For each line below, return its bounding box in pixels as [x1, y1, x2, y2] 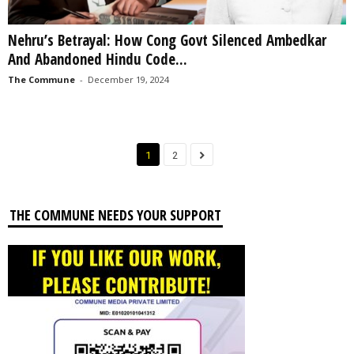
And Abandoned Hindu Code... [8, 48, 187, 70]
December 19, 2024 [88, 73, 169, 85]
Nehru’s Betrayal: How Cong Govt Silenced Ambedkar [8, 29, 326, 51]
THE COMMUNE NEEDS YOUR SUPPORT [9, 205, 221, 224]
